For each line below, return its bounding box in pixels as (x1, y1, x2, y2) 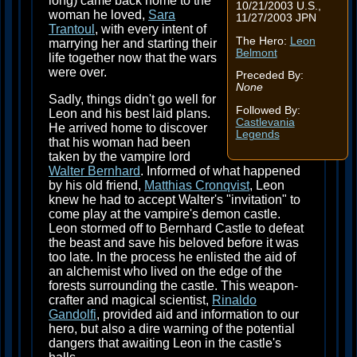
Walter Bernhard (49, 164, 140, 178)
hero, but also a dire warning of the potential (49, 322, 295, 336)
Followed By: (235, 104, 300, 116)
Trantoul (49, 22, 95, 37)
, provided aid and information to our (96, 308, 299, 322)
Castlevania (235, 116, 295, 128)
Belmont (235, 46, 277, 59)
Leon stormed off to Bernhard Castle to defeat (49, 222, 304, 236)
